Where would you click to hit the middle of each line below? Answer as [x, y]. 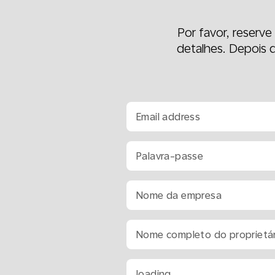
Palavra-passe [170, 156]
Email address [168, 117]
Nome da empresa [179, 195]
